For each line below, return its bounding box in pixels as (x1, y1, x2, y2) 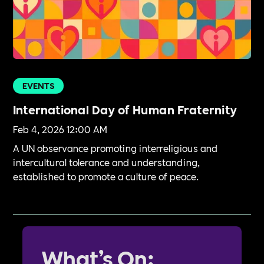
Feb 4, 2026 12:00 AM (13, 122, 108, 136)
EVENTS (22, 80, 55, 92)
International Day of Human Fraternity (13, 101, 237, 118)
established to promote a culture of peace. (13, 169, 199, 183)
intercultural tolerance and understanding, (13, 155, 200, 169)
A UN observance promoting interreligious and (13, 141, 218, 155)
